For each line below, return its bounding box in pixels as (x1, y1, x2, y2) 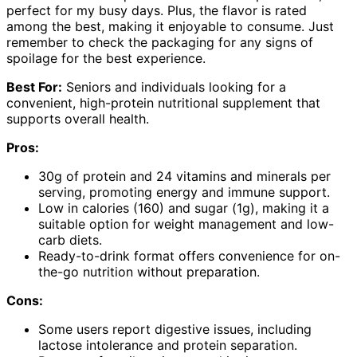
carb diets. (38, 232, 102, 249)
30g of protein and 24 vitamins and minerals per (38, 168, 331, 185)
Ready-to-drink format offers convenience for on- (38, 248, 340, 265)
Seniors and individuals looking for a (62, 79, 286, 96)
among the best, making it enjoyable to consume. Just (6, 18, 334, 35)
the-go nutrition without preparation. (38, 264, 260, 280)
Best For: (6, 79, 62, 96)
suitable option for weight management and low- (38, 216, 334, 233)
